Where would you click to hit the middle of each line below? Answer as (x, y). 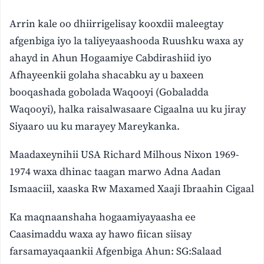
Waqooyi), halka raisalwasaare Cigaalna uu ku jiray (128, 109)
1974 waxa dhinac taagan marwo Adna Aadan (115, 171)
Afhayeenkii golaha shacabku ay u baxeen (107, 75)
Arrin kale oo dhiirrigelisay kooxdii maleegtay (117, 23)
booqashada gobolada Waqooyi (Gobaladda (109, 92)
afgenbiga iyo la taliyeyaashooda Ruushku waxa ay (127, 40)
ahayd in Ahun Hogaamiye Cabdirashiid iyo (111, 57)
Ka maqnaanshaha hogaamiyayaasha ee (103, 217)
